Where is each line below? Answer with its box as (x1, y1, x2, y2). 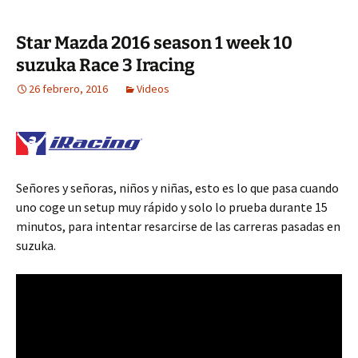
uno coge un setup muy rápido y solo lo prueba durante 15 (16, 198, 328, 215)
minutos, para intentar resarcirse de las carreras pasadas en (16, 217, 340, 234)
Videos (137, 81, 169, 96)
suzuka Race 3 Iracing (16, 54, 195, 76)
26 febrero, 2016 (29, 81, 108, 96)
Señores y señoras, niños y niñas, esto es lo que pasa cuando (16, 179, 339, 196)
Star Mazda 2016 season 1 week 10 (16, 31, 292, 54)
